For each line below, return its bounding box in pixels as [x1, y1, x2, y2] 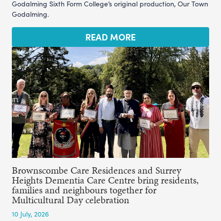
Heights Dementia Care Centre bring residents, [12, 173, 199, 187]
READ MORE [85, 30, 136, 43]
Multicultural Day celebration [12, 192, 129, 207]
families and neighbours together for [12, 183, 156, 197]
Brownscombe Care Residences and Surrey [12, 163, 181, 177]
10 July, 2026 [12, 209, 49, 219]
